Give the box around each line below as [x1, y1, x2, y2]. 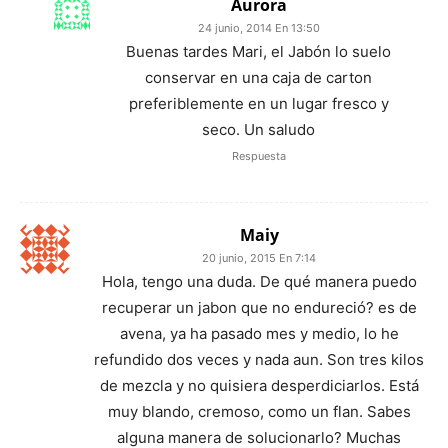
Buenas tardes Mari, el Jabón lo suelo [126, 41, 391, 61]
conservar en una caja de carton [145, 67, 372, 87]
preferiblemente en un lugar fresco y [128, 93, 389, 113]
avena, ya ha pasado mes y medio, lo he [119, 323, 399, 343]
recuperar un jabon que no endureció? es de [101, 297, 417, 317]
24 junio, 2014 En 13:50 [197, 20, 320, 35]
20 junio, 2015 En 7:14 [202, 250, 316, 265]
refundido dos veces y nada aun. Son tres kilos [94, 349, 424, 369]
